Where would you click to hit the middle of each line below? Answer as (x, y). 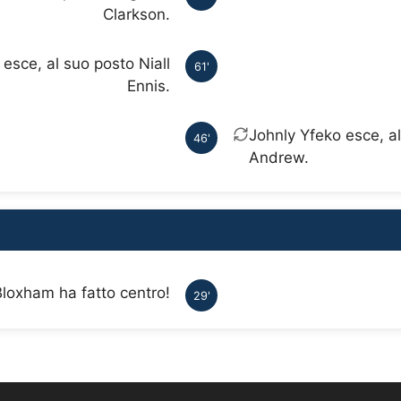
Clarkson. (137, 15)
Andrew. (279, 158)
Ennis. (149, 86)
